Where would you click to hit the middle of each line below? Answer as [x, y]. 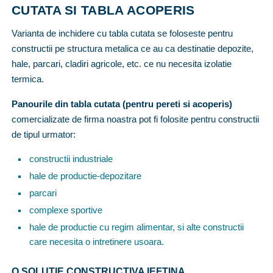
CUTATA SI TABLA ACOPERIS [103, 10]
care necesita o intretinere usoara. [96, 242]
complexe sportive [66, 210]
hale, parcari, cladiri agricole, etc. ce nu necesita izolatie [122, 64]
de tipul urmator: [44, 135]
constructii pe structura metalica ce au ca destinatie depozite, [133, 49]
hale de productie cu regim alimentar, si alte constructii [136, 227]
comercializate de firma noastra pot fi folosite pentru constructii [135, 119]
